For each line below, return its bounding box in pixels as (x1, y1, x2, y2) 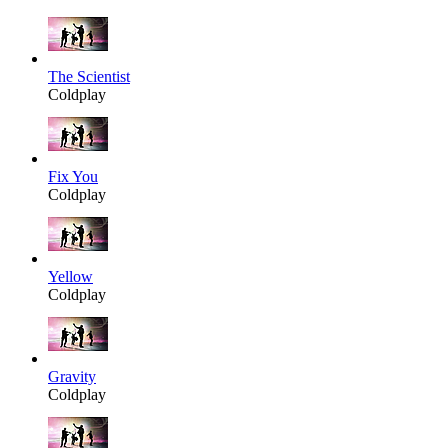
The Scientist (48, 68, 130, 86)
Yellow (48, 268, 93, 286)
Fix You (48, 168, 98, 186)
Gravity (48, 368, 96, 386)
